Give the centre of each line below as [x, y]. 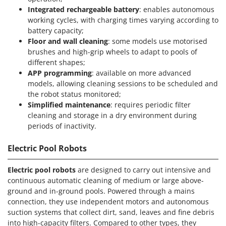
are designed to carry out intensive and [143, 169]
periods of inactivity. [62, 126]
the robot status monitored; [74, 94]
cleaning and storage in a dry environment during [112, 115]
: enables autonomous [177, 9]
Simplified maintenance [69, 104]
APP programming [60, 73]
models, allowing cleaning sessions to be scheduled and [123, 83]
